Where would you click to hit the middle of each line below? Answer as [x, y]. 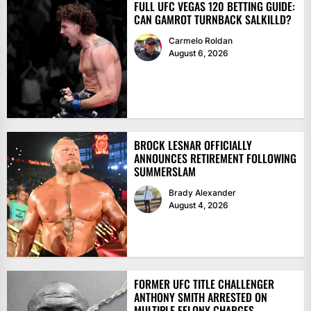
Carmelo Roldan [200, 41]
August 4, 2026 [198, 205]
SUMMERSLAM [165, 172]
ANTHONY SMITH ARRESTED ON [200, 297]
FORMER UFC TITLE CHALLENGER [204, 284]
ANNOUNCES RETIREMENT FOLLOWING [215, 159]
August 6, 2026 [198, 53]
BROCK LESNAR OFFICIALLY [193, 145]
